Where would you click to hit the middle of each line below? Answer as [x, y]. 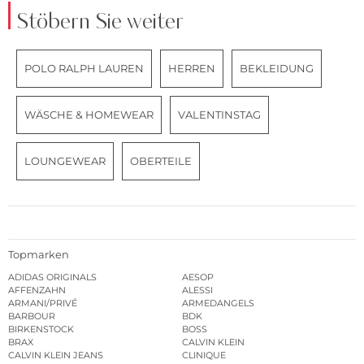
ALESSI [197, 290]
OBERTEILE [161, 160]
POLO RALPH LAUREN [84, 68]
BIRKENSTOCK [41, 329]
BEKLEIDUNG [277, 68]
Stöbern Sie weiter [100, 22]
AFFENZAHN [37, 290]
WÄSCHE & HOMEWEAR [89, 114]
